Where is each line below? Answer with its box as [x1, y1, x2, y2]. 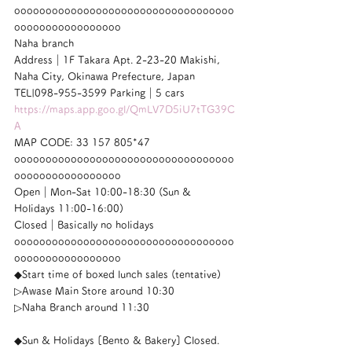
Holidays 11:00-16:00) [14, 203, 123, 214]
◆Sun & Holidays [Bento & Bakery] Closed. [14, 335, 219, 346]
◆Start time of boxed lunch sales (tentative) [14, 269, 221, 280]
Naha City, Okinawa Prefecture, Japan [14, 71, 195, 82]
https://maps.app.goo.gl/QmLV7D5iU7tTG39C [14, 104, 235, 115]
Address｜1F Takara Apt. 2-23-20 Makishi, [14, 55, 223, 65]
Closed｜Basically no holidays [14, 220, 154, 230]
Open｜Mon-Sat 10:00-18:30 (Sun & [14, 187, 194, 197]
